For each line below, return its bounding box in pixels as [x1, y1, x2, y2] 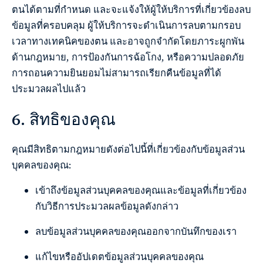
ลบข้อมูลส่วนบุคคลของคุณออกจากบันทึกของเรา [35, 225, 237, 239]
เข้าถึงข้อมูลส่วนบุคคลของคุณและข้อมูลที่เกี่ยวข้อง [35, 184, 247, 198]
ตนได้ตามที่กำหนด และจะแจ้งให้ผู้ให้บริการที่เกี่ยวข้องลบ [12, 2, 251, 16]
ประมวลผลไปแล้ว [12, 82, 86, 96]
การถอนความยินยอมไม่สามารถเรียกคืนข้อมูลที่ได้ [12, 66, 221, 80]
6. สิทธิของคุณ [12, 107, 116, 130]
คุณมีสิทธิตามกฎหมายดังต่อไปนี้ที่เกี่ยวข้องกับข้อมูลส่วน [12, 143, 245, 157]
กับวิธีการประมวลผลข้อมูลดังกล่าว [35, 200, 178, 214]
